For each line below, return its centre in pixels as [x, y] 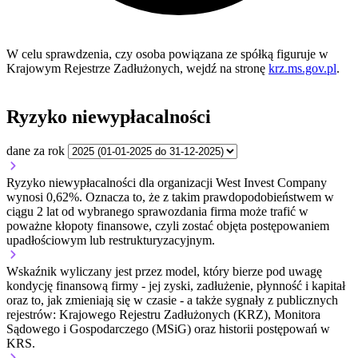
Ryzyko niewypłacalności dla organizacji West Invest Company [167, 183]
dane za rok [36, 151]
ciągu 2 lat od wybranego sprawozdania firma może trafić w [157, 212]
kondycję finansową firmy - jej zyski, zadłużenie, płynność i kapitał [176, 286]
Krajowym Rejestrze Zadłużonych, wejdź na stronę [137, 69]
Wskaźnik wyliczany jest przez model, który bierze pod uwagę [164, 272]
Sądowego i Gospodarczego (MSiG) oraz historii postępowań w [168, 329]
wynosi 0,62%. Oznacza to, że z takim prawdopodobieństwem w [170, 197]
